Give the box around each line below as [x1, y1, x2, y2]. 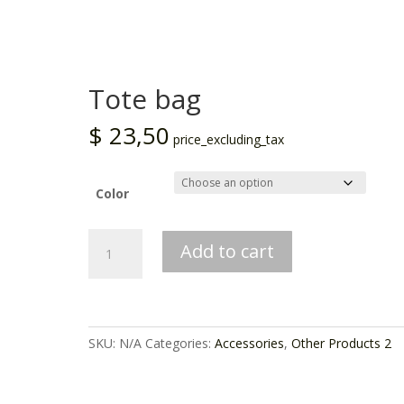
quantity [87, 271, 135, 289]
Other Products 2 [291, 335, 392, 352]
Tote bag [88, 80, 202, 117]
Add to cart [180, 239, 275, 263]
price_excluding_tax [173, 131, 285, 148]
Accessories [215, 335, 285, 352]
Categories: [145, 335, 216, 352]
